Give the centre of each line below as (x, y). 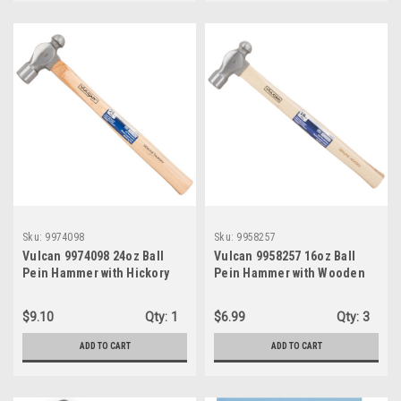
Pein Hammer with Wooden (290, 273)
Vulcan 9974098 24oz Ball (93, 256)
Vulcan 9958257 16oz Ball (285, 256)
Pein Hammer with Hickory (96, 273)
